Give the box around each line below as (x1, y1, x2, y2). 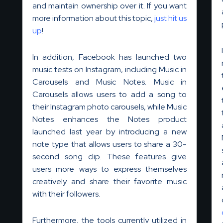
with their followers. (32, 188, 100, 199)
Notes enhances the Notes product (32, 113, 187, 124)
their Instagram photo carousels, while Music (32, 101, 187, 112)
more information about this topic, (32, 12, 155, 23)
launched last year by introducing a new (32, 126, 187, 137)
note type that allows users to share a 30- (32, 138, 187, 149)
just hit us (154, 12, 187, 23)
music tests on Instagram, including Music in (32, 64, 187, 75)
